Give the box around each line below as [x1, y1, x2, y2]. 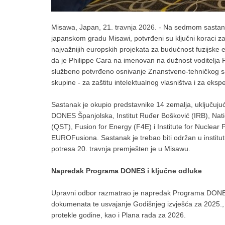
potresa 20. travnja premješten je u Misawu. [51, 145, 190, 153]
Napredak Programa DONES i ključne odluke [51, 167, 202, 175]
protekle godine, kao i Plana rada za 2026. [51, 211, 186, 219]
